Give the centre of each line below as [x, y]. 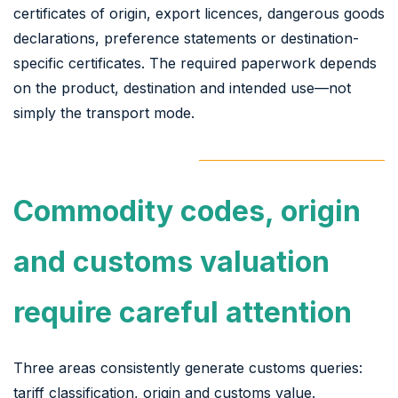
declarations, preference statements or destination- [186, 38]
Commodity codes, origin [187, 211]
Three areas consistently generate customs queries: [188, 367]
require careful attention [183, 312]
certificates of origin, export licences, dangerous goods [199, 13]
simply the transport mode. [104, 112]
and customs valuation [171, 261]
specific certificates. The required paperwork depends [195, 63]
